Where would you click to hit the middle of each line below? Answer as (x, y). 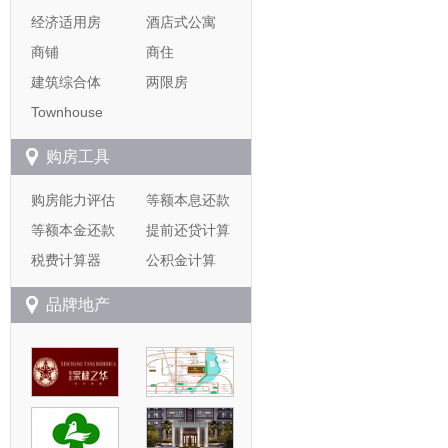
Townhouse (67, 112)
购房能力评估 (73, 200)
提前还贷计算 (188, 230)
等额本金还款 (73, 230)
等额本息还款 (188, 200)
